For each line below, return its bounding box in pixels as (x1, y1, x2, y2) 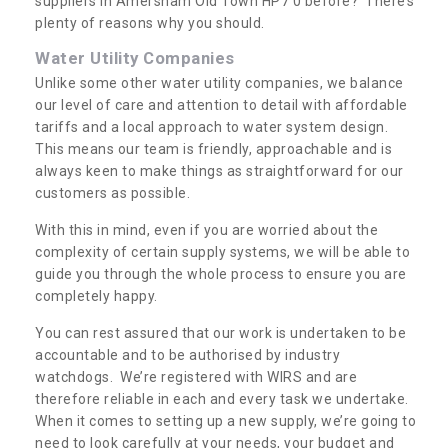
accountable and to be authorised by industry (35, 346, 340, 363)
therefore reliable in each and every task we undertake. (35, 390, 412, 407)
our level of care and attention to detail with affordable (35, 96, 408, 113)
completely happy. (35, 287, 158, 304)
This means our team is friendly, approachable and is (35, 140, 392, 157)
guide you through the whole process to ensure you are (35, 265, 407, 282)
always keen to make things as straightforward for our (35, 162, 404, 179)
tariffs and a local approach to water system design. (35, 118, 392, 135)
